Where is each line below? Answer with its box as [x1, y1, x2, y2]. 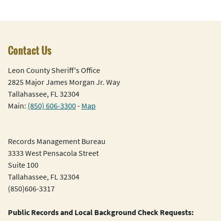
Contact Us [8, 43, 51, 58]
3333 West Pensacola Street [8, 148, 99, 158]
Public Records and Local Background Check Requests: [8, 207, 194, 218]
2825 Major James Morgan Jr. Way [8, 77, 120, 87]
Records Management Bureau [8, 136, 106, 147]
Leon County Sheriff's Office [8, 65, 100, 75]
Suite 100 [8, 160, 38, 170]
